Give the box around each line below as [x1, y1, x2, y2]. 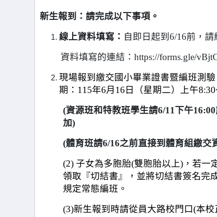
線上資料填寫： [59, 31, 124, 42]
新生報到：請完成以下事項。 [40, 11, 159, 21]
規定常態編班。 [63, 184, 127, 194]
